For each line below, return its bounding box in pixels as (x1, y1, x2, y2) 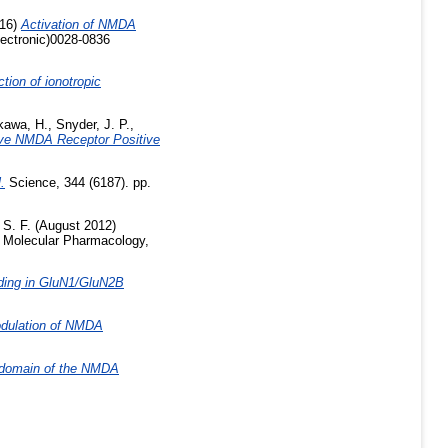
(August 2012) (31, 217, 116, 233)
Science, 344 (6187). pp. (5, 174, 151, 190)
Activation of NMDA (21, 16, 136, 32)
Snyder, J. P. (56, 117, 130, 133)
